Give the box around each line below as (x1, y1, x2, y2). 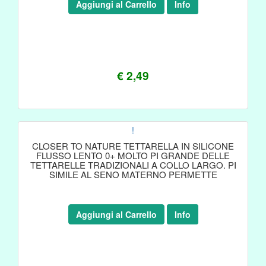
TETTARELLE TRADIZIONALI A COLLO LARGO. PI (30, 159, 236, 171)
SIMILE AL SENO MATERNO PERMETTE (49, 168, 217, 180)
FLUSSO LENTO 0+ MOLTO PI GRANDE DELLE (36, 149, 230, 161)
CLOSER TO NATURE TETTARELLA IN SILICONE (32, 140, 234, 152)
